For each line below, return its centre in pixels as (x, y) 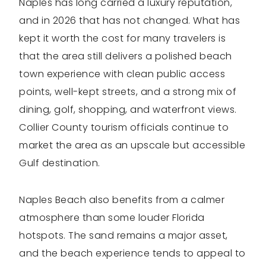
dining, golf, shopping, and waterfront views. (128, 110)
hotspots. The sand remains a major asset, (123, 236)
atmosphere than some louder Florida (112, 218)
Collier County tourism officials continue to (124, 128)
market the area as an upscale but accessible (132, 145)
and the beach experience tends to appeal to (132, 254)
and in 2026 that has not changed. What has (129, 21)
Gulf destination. (60, 163)
